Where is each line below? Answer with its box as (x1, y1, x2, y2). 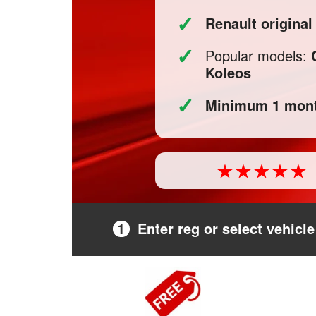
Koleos (205, 62, 251, 83)
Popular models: (205, 45, 311, 66)
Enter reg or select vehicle (137, 218, 315, 238)
